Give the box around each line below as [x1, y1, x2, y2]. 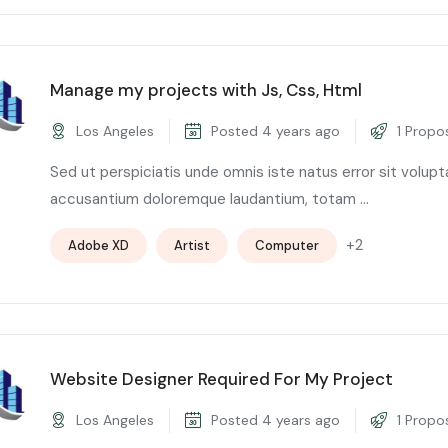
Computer [255, 236, 319, 254]
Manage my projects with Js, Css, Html [50, 78, 362, 101]
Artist [174, 236, 210, 254]
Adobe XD [68, 236, 129, 254]
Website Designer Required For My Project [50, 367, 393, 390]
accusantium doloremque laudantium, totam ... [50, 188, 369, 209]
